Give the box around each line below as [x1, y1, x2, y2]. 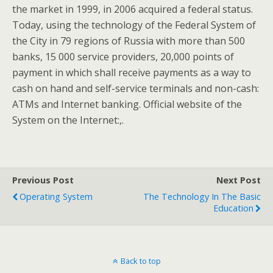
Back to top [120, 255, 161, 266]
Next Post [216, 174, 261, 186]
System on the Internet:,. [12, 113, 124, 127]
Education [213, 202, 253, 214]
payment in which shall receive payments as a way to [12, 66, 251, 79]
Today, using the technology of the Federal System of [12, 18, 256, 32]
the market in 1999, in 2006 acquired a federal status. [12, 2, 253, 16]
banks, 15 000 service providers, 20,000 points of [12, 50, 234, 63]
